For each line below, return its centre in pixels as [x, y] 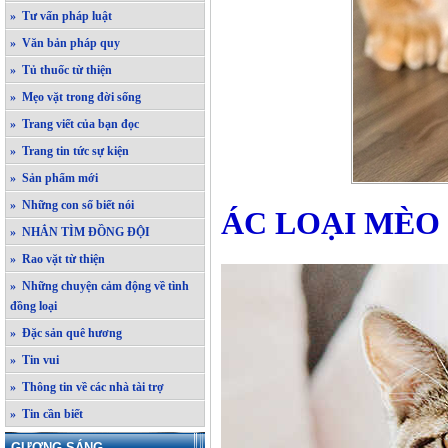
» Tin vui [34, 360]
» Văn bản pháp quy [65, 43]
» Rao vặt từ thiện [57, 259]
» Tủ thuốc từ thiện [61, 70]
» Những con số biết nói [72, 205]
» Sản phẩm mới [54, 178]
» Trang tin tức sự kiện [69, 151]
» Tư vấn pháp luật [61, 16]
